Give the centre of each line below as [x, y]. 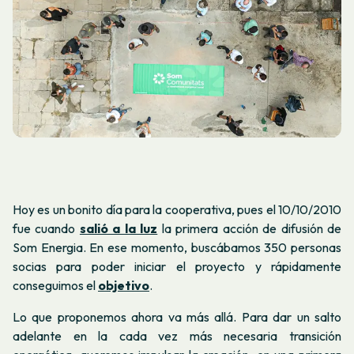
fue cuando [46, 229]
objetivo [124, 286]
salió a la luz [119, 229]
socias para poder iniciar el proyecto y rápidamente [177, 267]
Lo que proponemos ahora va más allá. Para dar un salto [177, 316]
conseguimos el [55, 286]
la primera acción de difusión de [250, 229]
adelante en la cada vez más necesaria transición [177, 335]
